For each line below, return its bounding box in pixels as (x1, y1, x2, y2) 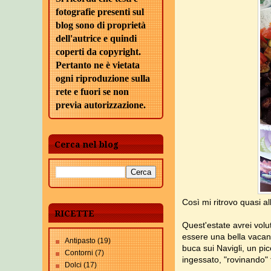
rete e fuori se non (56, 87, 129, 97)
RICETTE (54, 209, 94, 218)
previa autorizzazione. (56, 100, 146, 110)
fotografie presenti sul (56, 7, 144, 17)
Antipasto (65, 237, 96, 245)
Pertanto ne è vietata (56, 60, 140, 70)
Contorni (65, 249, 93, 257)
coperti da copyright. (56, 47, 141, 57)
